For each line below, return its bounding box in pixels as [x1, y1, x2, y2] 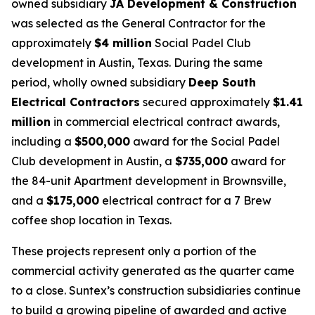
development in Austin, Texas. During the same [11, 56, 263, 70]
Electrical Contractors [11, 95, 140, 109]
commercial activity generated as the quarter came [11, 264, 295, 278]
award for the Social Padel [130, 134, 280, 148]
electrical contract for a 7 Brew [99, 193, 271, 207]
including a [11, 134, 75, 148]
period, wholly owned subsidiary [11, 75, 188, 89]
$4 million [94, 36, 152, 50]
